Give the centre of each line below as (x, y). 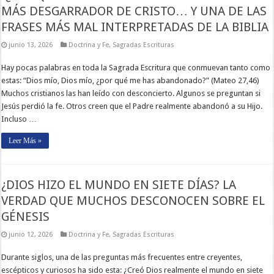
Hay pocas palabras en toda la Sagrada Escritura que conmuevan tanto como (136, 67)
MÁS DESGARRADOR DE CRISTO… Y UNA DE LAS (134, 11)
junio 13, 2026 (31, 45)
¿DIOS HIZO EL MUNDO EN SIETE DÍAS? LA (119, 184)
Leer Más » (25, 140)
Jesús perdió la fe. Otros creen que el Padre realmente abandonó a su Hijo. (132, 106)
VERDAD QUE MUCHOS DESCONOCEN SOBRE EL (133, 200)
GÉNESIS (26, 216)
